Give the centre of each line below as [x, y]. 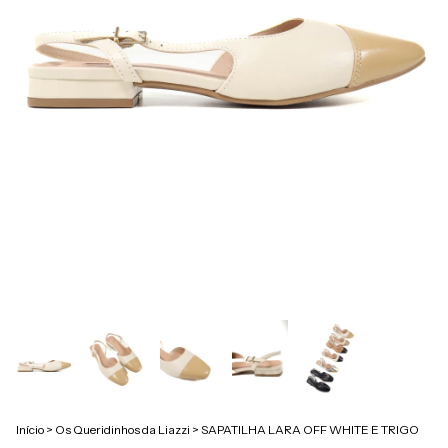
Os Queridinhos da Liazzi [122, 429]
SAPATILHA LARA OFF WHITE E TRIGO [310, 429]
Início [30, 429]
